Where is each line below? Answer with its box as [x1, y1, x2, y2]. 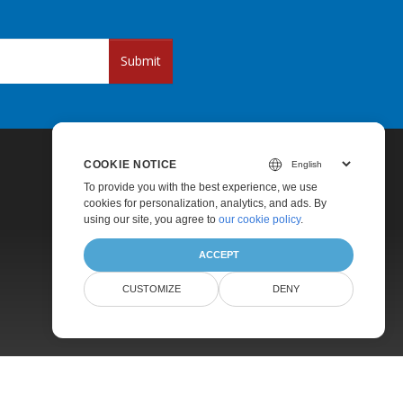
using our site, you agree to [84, 213, 219, 226]
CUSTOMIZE [121, 283, 181, 294]
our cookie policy [219, 213, 300, 226]
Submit [121, 52, 161, 69]
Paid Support [59, 293, 134, 310]
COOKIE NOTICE [84, 157, 178, 171]
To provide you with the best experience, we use [84, 181, 318, 193]
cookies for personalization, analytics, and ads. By [84, 197, 327, 210]
